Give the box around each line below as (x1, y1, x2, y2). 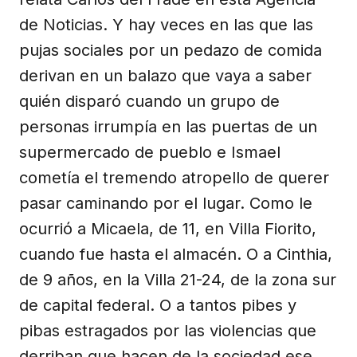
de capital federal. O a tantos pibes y (19, 295, 296, 315)
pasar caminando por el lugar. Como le (19, 193, 312, 213)
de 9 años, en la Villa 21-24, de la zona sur (19, 269, 336, 289)
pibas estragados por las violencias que (19, 320, 316, 340)
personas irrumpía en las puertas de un (19, 116, 317, 136)
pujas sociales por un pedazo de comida (19, 40, 322, 60)
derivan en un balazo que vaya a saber (19, 65, 312, 85)
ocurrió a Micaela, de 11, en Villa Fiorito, (19, 218, 316, 238)
